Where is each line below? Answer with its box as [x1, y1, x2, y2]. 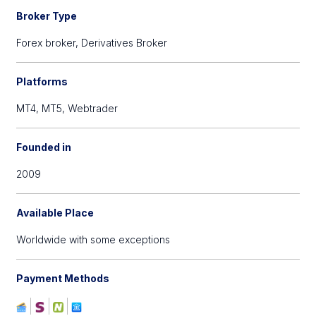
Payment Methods [16, 272, 110, 284]
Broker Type [16, 10, 78, 22]
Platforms [16, 75, 68, 87]
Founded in [16, 141, 72, 153]
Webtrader [68, 102, 119, 114]
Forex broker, [16, 37, 82, 49]
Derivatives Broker [81, 37, 168, 49]
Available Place [16, 207, 95, 219]
